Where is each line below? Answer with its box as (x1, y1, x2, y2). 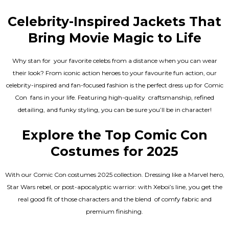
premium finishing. (86, 207, 143, 215)
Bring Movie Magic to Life (28, 30, 201, 45)
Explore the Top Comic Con (21, 127, 208, 143)
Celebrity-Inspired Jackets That (8, 13, 221, 29)
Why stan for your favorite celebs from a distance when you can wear (12, 57, 217, 65)
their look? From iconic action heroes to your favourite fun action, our (12, 69, 217, 77)
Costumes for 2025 (51, 144, 178, 159)
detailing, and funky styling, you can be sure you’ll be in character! (17, 106, 212, 114)
